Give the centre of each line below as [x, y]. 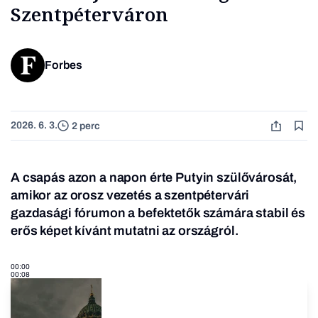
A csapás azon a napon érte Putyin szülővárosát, [154, 178]
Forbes [64, 65]
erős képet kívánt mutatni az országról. [125, 231]
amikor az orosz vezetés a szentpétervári [130, 196]
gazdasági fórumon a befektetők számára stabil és [158, 213]
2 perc [86, 126]
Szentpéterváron [89, 15]
